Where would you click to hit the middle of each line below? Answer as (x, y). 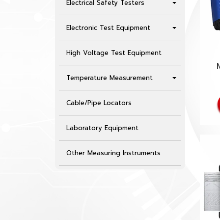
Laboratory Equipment (102, 128)
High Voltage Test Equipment (114, 53)
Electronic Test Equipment (108, 28)
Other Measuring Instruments (113, 153)
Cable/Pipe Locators (99, 103)
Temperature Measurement (109, 78)
